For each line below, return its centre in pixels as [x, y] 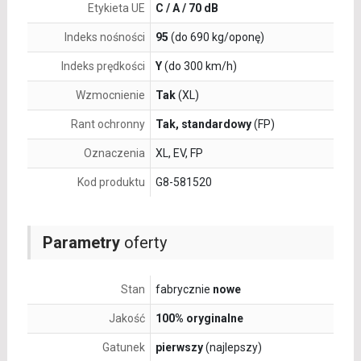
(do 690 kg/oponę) [216, 37]
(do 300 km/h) [199, 66]
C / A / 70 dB [187, 8]
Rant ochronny [108, 124]
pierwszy [179, 348]
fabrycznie [184, 290]
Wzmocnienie [110, 95]
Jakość [127, 319]
